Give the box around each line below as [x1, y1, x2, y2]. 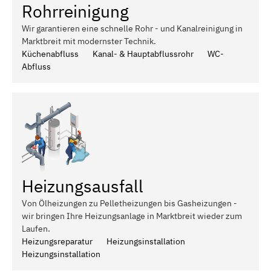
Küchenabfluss [22, 48, 79, 59]
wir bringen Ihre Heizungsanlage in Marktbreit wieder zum [22, 210, 242, 221]
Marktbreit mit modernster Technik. [22, 35, 156, 47]
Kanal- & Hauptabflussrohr [93, 48, 194, 59]
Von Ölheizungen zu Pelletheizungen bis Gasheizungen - [22, 197, 237, 209]
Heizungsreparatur [22, 235, 93, 247]
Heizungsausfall [22, 174, 143, 197]
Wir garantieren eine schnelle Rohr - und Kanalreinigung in [22, 22, 243, 34]
